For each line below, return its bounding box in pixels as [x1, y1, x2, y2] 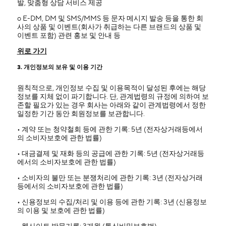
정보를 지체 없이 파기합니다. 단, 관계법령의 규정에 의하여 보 [17, 92, 209, 101]
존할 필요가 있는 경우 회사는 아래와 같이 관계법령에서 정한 [17, 101, 206, 110]
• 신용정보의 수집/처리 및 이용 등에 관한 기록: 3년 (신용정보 [17, 198, 207, 207]
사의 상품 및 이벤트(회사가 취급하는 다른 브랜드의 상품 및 [17, 23, 201, 32]
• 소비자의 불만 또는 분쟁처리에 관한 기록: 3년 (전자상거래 [17, 174, 203, 183]
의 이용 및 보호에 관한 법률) [17, 206, 105, 215]
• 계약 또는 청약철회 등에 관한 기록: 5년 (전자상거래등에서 [17, 125, 203, 134]
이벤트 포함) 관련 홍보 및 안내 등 [17, 31, 121, 40]
